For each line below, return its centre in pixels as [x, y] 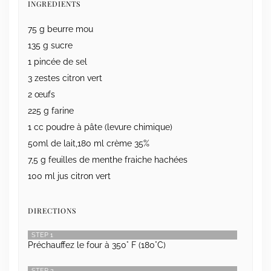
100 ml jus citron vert [69, 176]
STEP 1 [42, 234]
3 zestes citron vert [65, 78]
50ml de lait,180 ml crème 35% [89, 143]
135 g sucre [50, 45]
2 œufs [41, 94]
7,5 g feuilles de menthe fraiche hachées [108, 159]
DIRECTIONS [52, 210]
